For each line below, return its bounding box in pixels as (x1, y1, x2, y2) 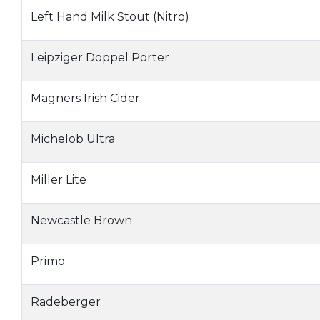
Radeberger (31, 295, 101, 309)
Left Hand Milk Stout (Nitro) (31, 10, 189, 24)
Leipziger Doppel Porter (31, 51, 169, 64)
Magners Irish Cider (31, 91, 140, 105)
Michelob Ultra (31, 132, 115, 146)
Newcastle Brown (31, 214, 132, 227)
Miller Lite (31, 173, 86, 186)
